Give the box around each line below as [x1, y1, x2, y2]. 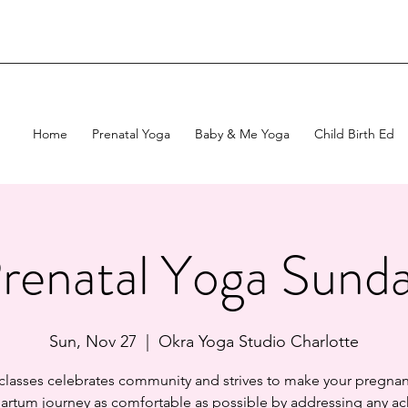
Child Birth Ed [314, 125, 394, 142]
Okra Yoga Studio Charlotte [158, 331, 359, 352]
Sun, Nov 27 [49, 331, 137, 352]
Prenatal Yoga [92, 125, 170, 142]
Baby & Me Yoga [195, 125, 290, 142]
